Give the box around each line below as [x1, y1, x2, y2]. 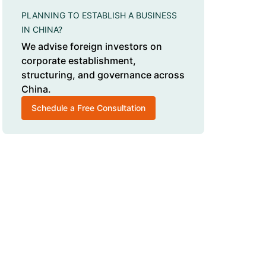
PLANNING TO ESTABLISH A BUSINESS [21, 10, 177, 20]
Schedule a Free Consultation [31, 103, 145, 113]
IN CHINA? [21, 24, 62, 34]
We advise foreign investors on [21, 40, 162, 52]
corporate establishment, [21, 55, 136, 66]
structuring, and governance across [21, 69, 185, 81]
